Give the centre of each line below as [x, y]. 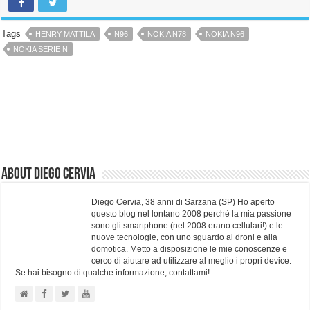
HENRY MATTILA [65, 34]
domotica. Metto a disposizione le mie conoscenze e [190, 249]
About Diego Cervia [49, 175]
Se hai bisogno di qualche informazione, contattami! [113, 273]
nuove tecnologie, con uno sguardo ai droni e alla [185, 238]
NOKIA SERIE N [41, 49]
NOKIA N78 [167, 34]
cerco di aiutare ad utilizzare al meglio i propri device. [192, 261]
